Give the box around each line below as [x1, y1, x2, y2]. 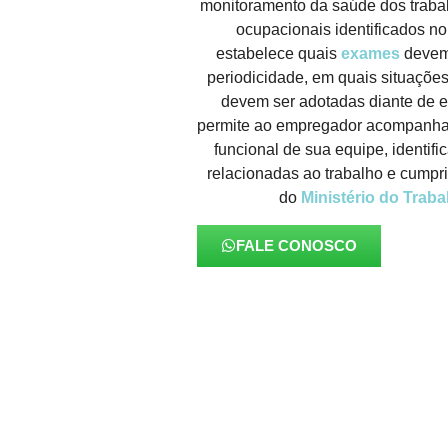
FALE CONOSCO [236, 236, 357, 254]
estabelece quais [215, 45, 341, 63]
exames [340, 45, 400, 63]
